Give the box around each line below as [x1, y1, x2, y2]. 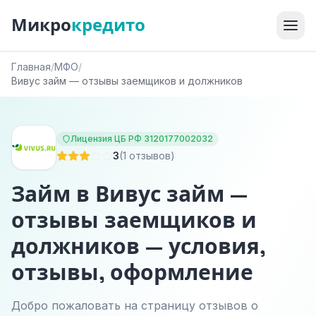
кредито [71, 14, 145, 36]
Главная [11, 61, 51, 73]
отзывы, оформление [11, 259, 253, 286]
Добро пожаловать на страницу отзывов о [11, 298, 258, 312]
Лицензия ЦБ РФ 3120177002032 [71, 133, 213, 144]
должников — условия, [11, 233, 265, 260]
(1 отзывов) [119, 150, 175, 162]
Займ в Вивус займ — [11, 181, 248, 208]
